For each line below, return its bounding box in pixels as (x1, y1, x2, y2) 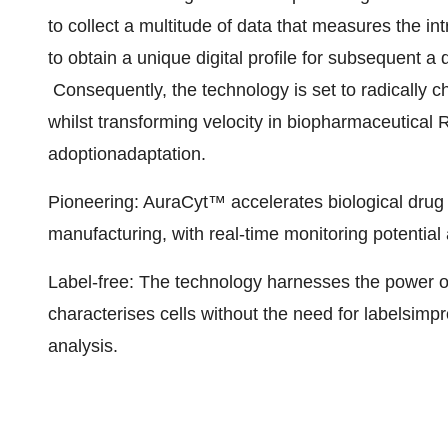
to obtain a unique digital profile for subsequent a (48, 48, 441, 68)
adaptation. (117, 144, 206, 164)
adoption (48, 144, 117, 164)
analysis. (48, 336, 118, 356)
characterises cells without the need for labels (48, 304, 411, 324)
